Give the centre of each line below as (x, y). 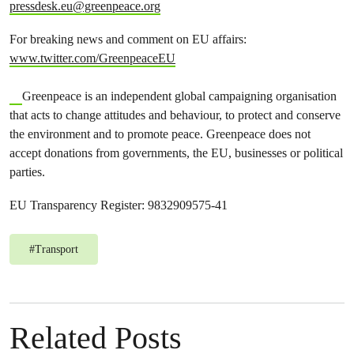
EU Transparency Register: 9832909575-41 (119, 205)
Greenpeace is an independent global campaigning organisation (179, 96)
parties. (27, 172)
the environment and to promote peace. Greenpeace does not (160, 134)
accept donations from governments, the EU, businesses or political (176, 153)
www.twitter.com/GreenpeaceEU (92, 58)
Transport (56, 249)
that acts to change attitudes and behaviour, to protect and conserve (175, 115)
